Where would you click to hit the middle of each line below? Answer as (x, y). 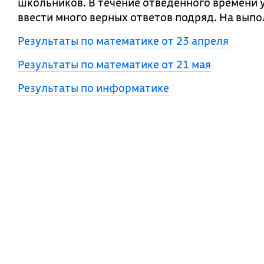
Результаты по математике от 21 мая (114, 64)
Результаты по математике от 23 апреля (123, 41)
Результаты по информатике (93, 88)
